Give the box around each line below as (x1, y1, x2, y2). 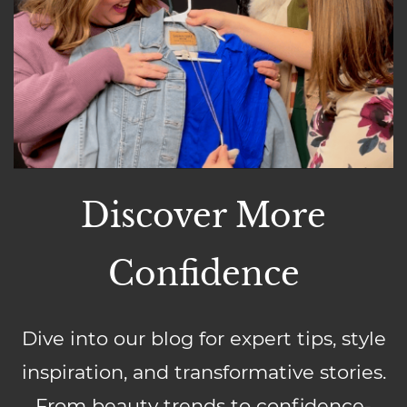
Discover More (81, 195, 326, 236)
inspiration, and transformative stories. (21, 361, 386, 383)
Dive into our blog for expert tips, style (21, 327, 386, 350)
